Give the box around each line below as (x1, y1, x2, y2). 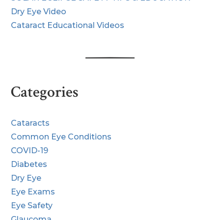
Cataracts (11, 118, 50, 128)
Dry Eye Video (11, 6, 67, 16)
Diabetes (11, 159, 48, 169)
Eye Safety (11, 200, 53, 210)
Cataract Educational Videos (11, 20, 125, 30)
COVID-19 (11, 145, 49, 155)
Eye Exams (11, 187, 55, 196)
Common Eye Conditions (11, 132, 112, 141)
